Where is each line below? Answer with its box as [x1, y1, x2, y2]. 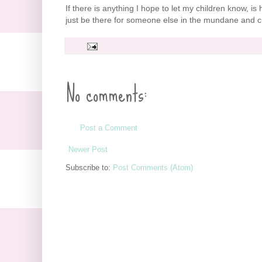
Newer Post [68, 145, 108, 154]
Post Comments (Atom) [113, 163, 193, 173]
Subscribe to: [65, 163, 113, 173]
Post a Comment [80, 123, 137, 132]
